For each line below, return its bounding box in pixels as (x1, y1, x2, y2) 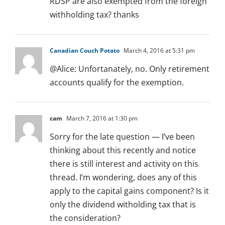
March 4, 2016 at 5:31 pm (122, 46, 195, 55)
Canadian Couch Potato (50, 46, 120, 55)
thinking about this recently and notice (50, 145, 196, 156)
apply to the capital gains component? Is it (50, 185, 209, 197)
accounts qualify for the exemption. (50, 77, 184, 88)
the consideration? (50, 212, 121, 224)
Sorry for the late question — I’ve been (50, 131, 195, 143)
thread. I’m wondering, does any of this (50, 172, 197, 183)
